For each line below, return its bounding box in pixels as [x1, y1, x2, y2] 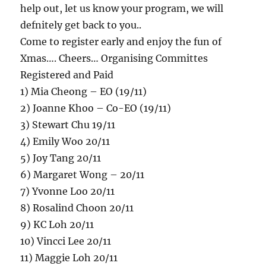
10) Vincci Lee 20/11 [20, 235, 112, 248]
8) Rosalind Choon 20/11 [20, 202, 134, 214]
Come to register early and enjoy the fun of [20, 36, 222, 48]
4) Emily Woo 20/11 [20, 135, 110, 148]
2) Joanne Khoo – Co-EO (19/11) [20, 102, 172, 115]
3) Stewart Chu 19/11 [20, 119, 116, 131]
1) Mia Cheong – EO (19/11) [20, 85, 147, 98]
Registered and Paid [20, 69, 114, 81]
